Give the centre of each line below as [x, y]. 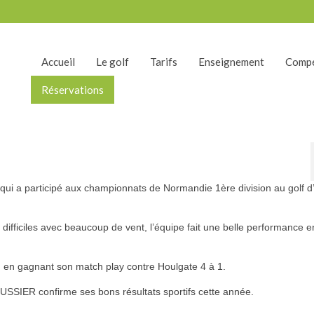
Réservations [72, 90]
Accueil [58, 62]
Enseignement [231, 62]
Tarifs [163, 62]
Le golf [112, 62]
